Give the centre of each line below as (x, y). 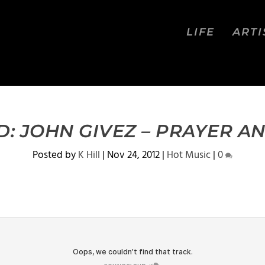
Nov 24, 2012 (133, 155)
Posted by (55, 155)
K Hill (89, 155)
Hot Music (189, 155)
